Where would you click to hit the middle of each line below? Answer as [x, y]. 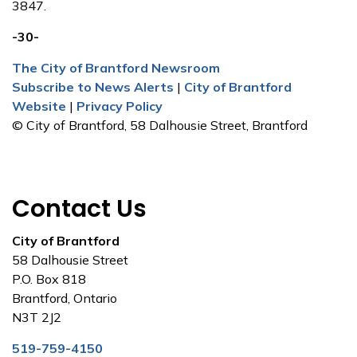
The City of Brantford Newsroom [116, 68]
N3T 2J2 [38, 317]
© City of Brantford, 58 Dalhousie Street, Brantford [160, 125]
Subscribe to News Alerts [93, 87]
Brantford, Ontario [65, 298]
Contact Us [79, 209]
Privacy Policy [120, 106]
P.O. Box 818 [49, 279]
